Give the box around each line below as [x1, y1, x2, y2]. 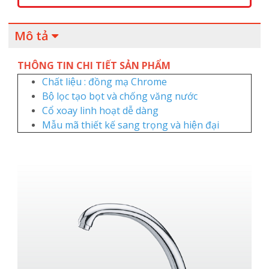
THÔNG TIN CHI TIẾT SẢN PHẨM [17, 59, 173, 73]
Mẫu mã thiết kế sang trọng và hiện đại [41, 118, 222, 132]
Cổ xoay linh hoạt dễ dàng [41, 104, 159, 118]
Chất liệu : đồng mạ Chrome [41, 75, 167, 89]
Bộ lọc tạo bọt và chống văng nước [41, 89, 198, 103]
